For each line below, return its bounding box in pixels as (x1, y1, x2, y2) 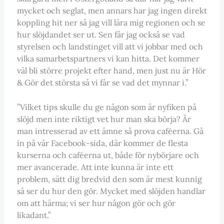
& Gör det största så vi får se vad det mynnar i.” (16, 77, 188, 87)
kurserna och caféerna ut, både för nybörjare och (16, 150, 199, 160)
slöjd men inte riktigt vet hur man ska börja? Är (16, 114, 191, 124)
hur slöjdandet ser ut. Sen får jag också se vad (16, 29, 185, 39)
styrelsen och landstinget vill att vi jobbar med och (16, 41, 203, 51)
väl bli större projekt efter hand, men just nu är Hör (16, 65, 206, 75)
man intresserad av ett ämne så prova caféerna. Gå (16, 126, 203, 136)
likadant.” (16, 210, 51, 220)
